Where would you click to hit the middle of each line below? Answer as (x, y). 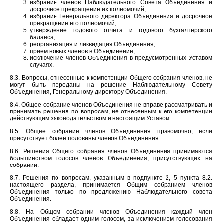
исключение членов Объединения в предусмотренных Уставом (121, 58)
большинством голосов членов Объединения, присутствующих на (111, 158)
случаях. (42, 65)
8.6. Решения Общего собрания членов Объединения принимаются (111, 151)
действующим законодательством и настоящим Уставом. (90, 118)
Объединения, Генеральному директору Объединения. (88, 91)
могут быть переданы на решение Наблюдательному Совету (111, 84)
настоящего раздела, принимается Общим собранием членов (111, 185)
